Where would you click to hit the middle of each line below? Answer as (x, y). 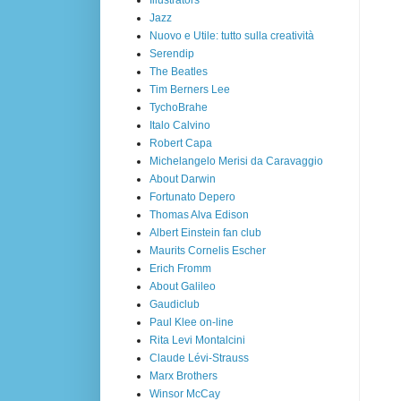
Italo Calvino (180, 125)
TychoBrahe (179, 107)
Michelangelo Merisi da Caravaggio (236, 161)
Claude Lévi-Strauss (199, 358)
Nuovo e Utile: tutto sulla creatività (232, 35)
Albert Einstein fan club (205, 232)
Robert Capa (181, 143)
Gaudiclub (175, 304)
